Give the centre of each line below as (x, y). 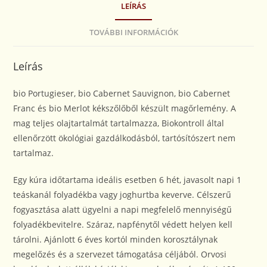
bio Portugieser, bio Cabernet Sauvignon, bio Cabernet (122, 93)
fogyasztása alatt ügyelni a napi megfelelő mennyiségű (123, 209)
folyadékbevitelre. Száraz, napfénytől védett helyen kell (123, 224)
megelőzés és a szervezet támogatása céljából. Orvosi (120, 254)
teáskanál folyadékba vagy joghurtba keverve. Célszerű (122, 195)
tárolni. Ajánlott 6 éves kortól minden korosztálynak (116, 239)
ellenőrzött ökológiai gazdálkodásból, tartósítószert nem (125, 138)
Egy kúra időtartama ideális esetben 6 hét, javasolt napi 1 (128, 180)
